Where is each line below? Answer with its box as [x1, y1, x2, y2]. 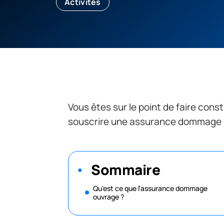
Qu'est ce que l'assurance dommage [93, 183, 207, 193]
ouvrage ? [93, 191, 125, 201]
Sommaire [91, 159, 160, 179]
